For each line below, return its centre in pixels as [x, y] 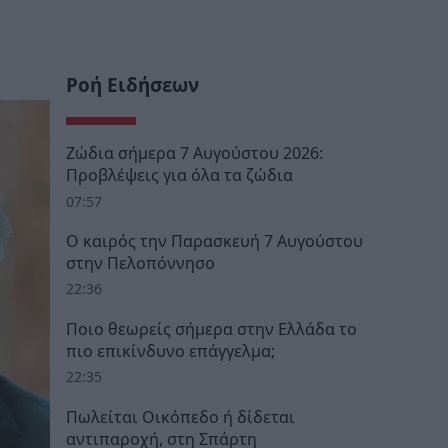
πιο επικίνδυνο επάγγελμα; [170, 350]
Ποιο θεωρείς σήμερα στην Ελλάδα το [211, 328]
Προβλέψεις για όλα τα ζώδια [179, 175]
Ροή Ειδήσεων [132, 85]
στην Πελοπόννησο [140, 263]
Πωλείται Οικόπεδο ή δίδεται [180, 416]
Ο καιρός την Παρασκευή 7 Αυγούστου [214, 241]
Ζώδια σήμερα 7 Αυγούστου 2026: [194, 153]
